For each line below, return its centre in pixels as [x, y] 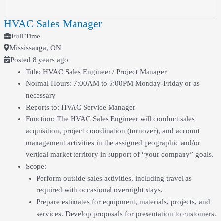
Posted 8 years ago [39, 59]
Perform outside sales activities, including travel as [114, 178]
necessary [40, 95]
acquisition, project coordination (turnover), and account [112, 130]
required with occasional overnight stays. [99, 190]
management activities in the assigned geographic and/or [113, 142]
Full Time [26, 36]
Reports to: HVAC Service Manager [80, 107]
